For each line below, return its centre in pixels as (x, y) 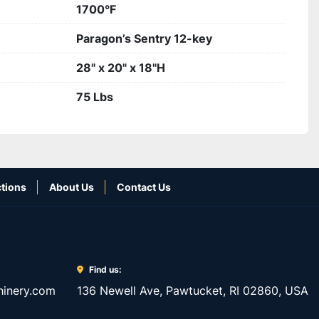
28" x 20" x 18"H (121, 68)
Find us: (105, 270)
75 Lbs (95, 97)
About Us (72, 187)
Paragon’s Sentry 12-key (144, 38)
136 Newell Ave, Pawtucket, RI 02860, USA (193, 291)
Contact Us (144, 187)
